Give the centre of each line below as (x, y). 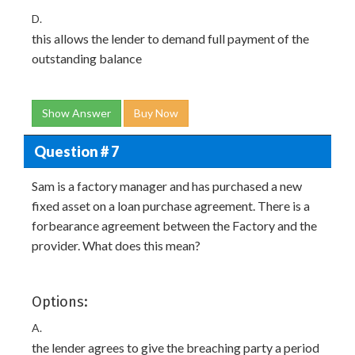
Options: (60, 302)
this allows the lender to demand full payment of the (170, 38)
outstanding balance (87, 58)
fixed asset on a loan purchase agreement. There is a (171, 206)
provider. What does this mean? (116, 245)
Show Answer (76, 113)
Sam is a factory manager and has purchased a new (167, 186)
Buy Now (156, 113)
